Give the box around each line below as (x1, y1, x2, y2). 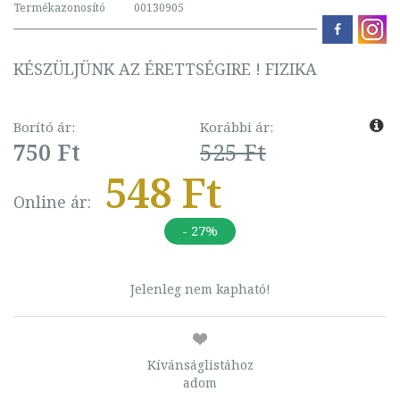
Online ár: (13, 190, 91, 212)
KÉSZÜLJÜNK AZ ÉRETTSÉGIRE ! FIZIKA (13, 57, 317, 79)
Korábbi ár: (200, 117, 273, 136)
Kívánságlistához (146, 355, 254, 373)
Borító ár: (13, 117, 75, 136)
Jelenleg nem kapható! (129, 279, 271, 297)
